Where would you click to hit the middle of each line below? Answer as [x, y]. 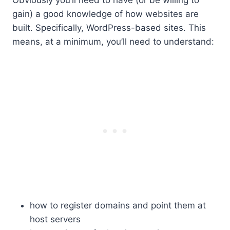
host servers [55, 219]
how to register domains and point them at [118, 205]
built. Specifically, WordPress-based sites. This [109, 27]
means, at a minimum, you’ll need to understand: [113, 41]
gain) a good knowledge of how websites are [106, 14]
